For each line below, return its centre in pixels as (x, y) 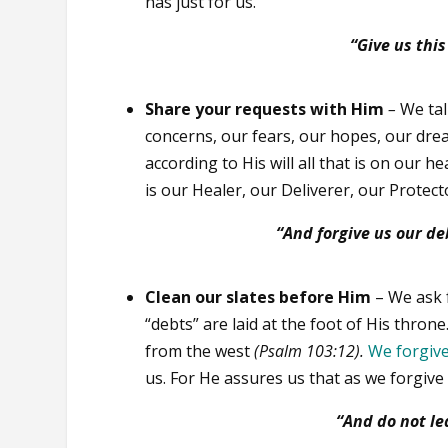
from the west (200, 350)
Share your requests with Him (265, 108)
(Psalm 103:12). (309, 350)
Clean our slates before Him (258, 296)
